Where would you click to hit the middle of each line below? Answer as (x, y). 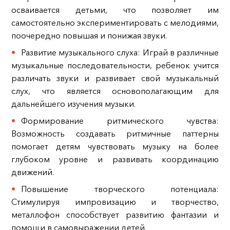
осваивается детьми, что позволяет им (115, 10)
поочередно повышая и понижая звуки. (89, 36)
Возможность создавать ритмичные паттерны (115, 134)
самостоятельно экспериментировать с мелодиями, (115, 23)
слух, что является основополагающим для (115, 91)
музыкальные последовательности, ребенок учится (115, 65)
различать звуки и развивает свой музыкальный (115, 78)
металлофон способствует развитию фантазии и (115, 215)
